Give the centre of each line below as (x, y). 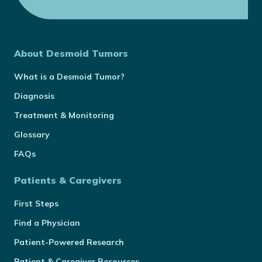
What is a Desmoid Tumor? (69, 77)
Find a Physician (47, 223)
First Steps (36, 204)
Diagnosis (34, 96)
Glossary (32, 135)
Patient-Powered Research (69, 242)
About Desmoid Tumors (71, 53)
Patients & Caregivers (68, 180)
